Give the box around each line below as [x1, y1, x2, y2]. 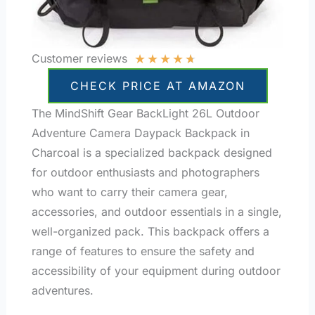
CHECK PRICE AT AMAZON [70, 79, 245, 94]
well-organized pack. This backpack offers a [31, 224, 269, 239]
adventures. [31, 283, 94, 298]
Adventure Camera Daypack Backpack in [31, 126, 250, 141]
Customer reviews [31, 51, 127, 66]
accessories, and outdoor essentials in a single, [31, 205, 282, 219]
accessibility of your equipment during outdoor [31, 264, 281, 278]
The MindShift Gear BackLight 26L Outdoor [31, 106, 259, 121]
